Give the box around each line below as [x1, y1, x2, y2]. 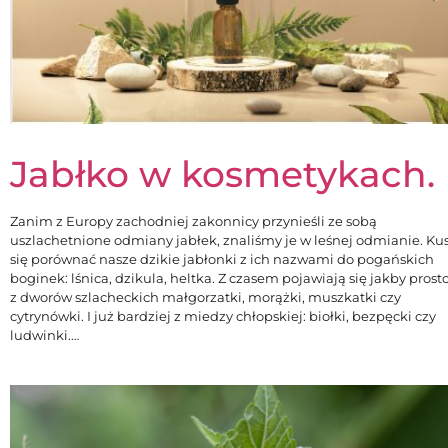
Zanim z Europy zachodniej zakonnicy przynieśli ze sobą [10, 212, 377, 229]
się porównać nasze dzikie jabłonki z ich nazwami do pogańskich [10, 250, 434, 267]
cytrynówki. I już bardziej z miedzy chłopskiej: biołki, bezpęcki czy [10, 307, 436, 324]
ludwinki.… [10, 326, 79, 343]
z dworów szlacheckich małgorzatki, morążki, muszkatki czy [10, 288, 401, 305]
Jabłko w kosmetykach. [10, 151, 435, 196]
